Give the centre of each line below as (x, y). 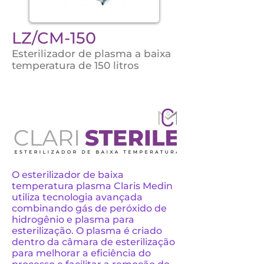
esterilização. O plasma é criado (87, 231)
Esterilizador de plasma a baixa (91, 54)
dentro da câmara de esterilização (93, 242)
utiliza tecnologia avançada (77, 197)
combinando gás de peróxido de (89, 208)
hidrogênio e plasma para (73, 220)
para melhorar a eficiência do (81, 253)
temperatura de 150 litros (75, 65)
